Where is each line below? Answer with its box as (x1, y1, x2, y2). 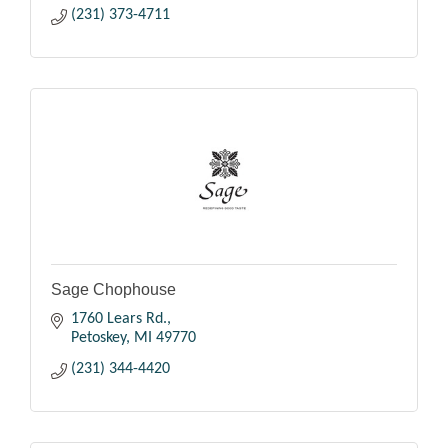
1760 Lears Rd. (71, 311, 167, 328)
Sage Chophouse (51, 281, 176, 299)
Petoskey (71, 330, 126, 347)
